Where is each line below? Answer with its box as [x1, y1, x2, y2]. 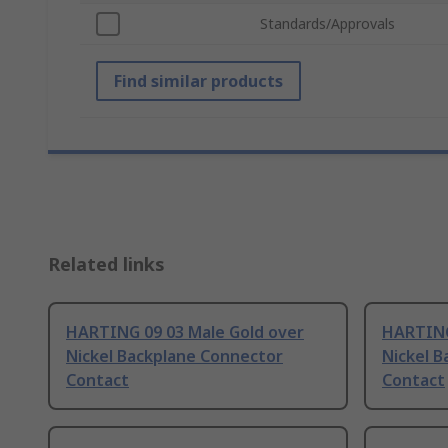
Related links [48, 252, 165, 277]
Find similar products [114, 70, 283, 93]
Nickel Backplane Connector [66, 345, 283, 368]
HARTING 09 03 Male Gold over [66, 321, 304, 344]
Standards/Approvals [260, 14, 395, 34]
